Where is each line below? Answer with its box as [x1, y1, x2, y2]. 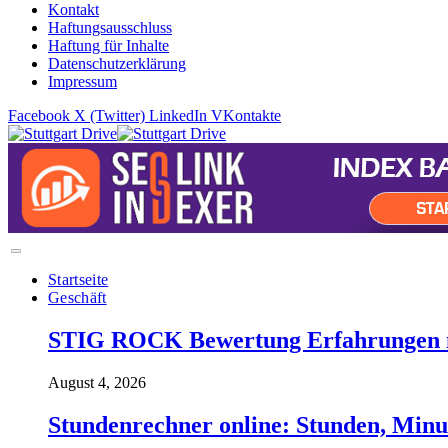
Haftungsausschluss [48, 19, 172, 37]
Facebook [8, 107, 70, 125]
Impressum [48, 73, 117, 91]
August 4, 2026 [48, 374, 146, 392]
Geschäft [48, 289, 107, 307]
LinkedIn [149, 107, 207, 125]
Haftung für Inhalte [48, 37, 169, 55]
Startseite [48, 271, 109, 289]
